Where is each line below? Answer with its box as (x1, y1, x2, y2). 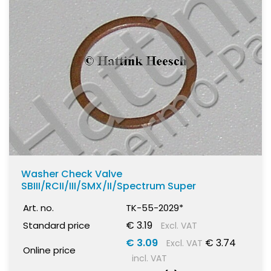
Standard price (23, 219, 90, 232)
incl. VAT (132, 252, 167, 265)
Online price (23, 244, 76, 257)
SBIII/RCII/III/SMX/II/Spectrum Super (21, 179, 196, 194)
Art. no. (23, 201, 54, 215)
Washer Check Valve (21, 167, 122, 181)
